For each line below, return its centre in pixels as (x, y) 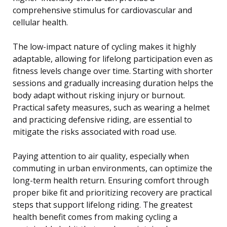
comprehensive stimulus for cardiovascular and (102, 10)
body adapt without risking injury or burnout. (99, 95)
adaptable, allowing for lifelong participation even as (113, 59)
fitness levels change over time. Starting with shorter (113, 71)
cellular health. (40, 22)
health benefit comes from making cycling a (95, 217)
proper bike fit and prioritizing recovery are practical (112, 192)
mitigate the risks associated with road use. (94, 131)
